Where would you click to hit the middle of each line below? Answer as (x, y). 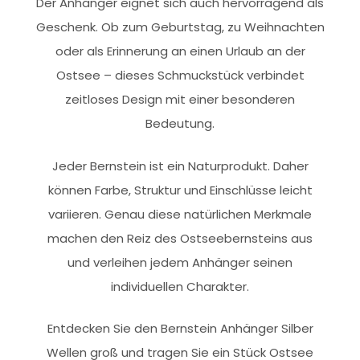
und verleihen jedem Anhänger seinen (180, 262)
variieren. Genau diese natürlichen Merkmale (180, 214)
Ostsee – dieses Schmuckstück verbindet (180, 75)
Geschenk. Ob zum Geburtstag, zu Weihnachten (180, 27)
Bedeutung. (180, 123)
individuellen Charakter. (180, 286)
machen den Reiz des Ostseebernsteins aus (180, 238)
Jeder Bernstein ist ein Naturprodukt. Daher (180, 166)
